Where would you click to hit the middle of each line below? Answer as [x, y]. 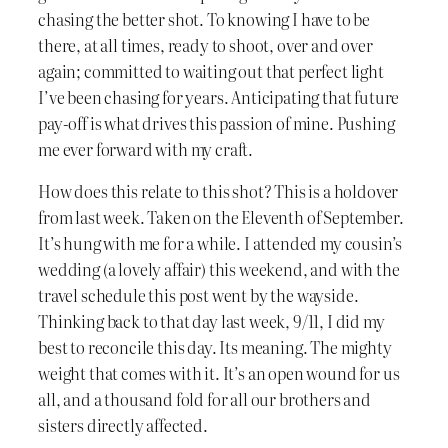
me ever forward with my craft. [146, 148]
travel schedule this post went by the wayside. [198, 294]
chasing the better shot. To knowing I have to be [204, 18]
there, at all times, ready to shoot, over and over [205, 44]
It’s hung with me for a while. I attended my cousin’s [220, 242]
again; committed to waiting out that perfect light [211, 70]
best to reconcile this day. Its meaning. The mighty [215, 346]
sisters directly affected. [123, 424]
